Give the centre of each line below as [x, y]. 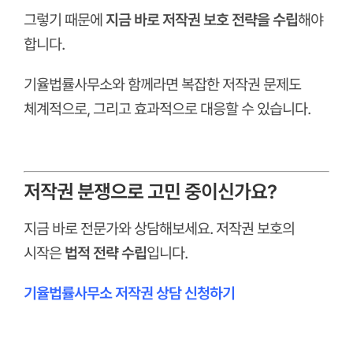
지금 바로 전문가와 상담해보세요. [119, 229]
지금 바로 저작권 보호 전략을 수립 [201, 20]
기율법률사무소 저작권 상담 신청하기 [129, 293]
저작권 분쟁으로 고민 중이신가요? [150, 192]
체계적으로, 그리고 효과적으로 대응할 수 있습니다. [167, 110]
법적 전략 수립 [105, 253]
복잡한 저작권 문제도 [241, 85]
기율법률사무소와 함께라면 [102, 85]
